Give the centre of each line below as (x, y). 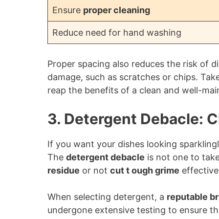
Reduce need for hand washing (117, 33)
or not (95, 170)
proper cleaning (117, 10)
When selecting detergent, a (107, 197)
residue (64, 170)
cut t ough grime (145, 170)
